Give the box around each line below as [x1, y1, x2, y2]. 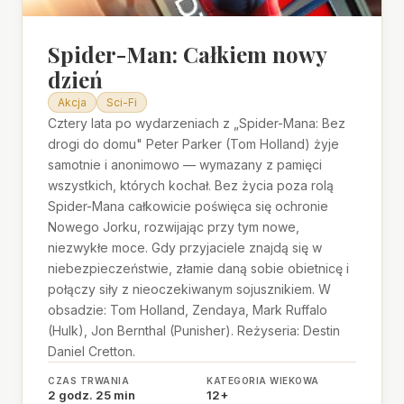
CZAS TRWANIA [48, 374, 129, 386]
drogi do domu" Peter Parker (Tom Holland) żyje [48, 135, 339, 151]
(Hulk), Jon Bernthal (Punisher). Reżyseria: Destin [48, 322, 340, 338]
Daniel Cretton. [48, 343, 135, 359]
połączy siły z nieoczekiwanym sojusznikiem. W [48, 280, 331, 297]
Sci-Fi [106, 95, 137, 109]
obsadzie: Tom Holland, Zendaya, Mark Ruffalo [48, 301, 327, 317]
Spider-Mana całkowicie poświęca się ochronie [48, 197, 328, 214]
